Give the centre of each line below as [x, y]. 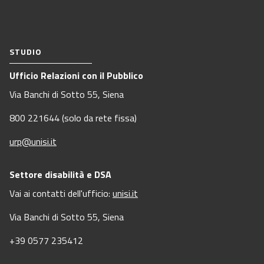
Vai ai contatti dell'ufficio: [61, 194]
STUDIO [26, 52]
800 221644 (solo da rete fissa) [73, 118]
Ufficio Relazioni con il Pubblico [76, 76]
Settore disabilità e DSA [60, 175]
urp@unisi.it [33, 142]
